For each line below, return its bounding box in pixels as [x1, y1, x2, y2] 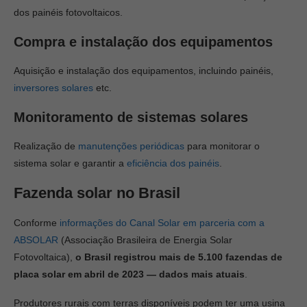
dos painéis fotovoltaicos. [14, 7, 125, 18]
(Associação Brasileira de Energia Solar [58, 234, 232, 245]
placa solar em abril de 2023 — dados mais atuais [14, 269, 245, 280]
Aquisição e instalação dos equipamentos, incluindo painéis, [14, 65, 273, 76]
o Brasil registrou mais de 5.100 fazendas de [75, 251, 282, 262]
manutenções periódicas [78, 140, 184, 151]
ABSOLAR [14, 234, 58, 245]
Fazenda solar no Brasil [14, 184, 180, 201]
